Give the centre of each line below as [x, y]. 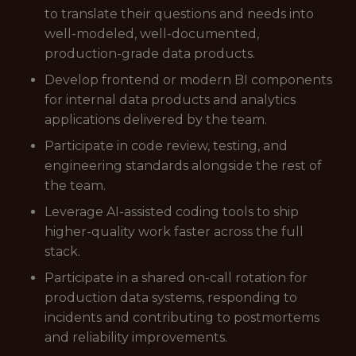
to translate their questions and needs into [179, 14]
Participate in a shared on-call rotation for [176, 278]
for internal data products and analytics [170, 100]
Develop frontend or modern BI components [188, 80]
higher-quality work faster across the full [174, 232]
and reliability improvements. [136, 337]
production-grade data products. [150, 54]
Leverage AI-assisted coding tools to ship [172, 212]
